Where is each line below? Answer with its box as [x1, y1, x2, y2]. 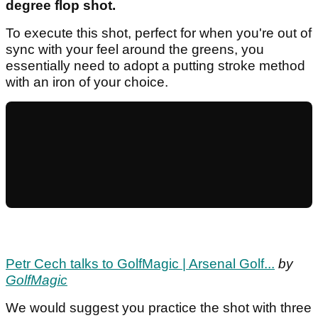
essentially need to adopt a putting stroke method [6, 57, 305, 73]
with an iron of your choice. [6, 74, 168, 89]
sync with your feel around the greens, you [6, 41, 264, 57]
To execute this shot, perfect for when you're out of [6, 25, 312, 40]
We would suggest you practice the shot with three [6, 300, 312, 315]
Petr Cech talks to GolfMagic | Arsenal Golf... [6, 256, 275, 271]
